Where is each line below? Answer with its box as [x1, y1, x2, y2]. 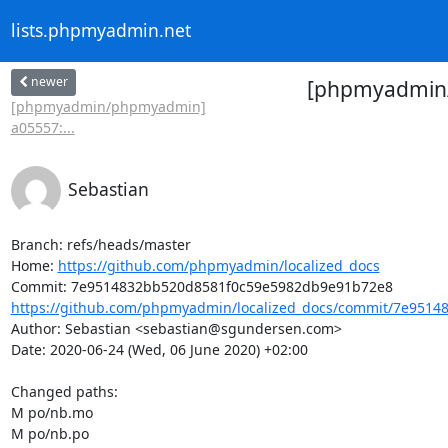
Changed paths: [10, 381, 122, 401]
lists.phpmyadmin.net [10, 18, 191, 43]
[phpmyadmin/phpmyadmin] [10, 96, 206, 116]
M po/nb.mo [10, 402, 93, 422]
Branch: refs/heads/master [10, 234, 191, 254]
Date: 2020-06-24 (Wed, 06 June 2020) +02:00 [10, 339, 308, 359]
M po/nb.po [10, 423, 89, 443]
